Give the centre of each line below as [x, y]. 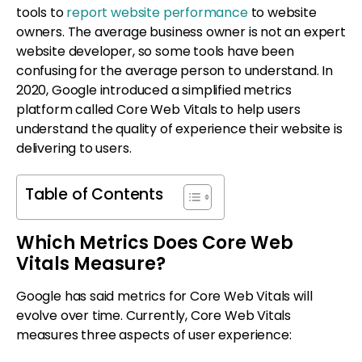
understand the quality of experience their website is [179, 128]
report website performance [157, 12]
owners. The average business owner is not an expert [181, 32]
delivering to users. [74, 148]
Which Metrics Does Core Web [155, 242]
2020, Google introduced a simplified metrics [154, 90]
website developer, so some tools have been [155, 51]
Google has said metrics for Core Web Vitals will [164, 296]
